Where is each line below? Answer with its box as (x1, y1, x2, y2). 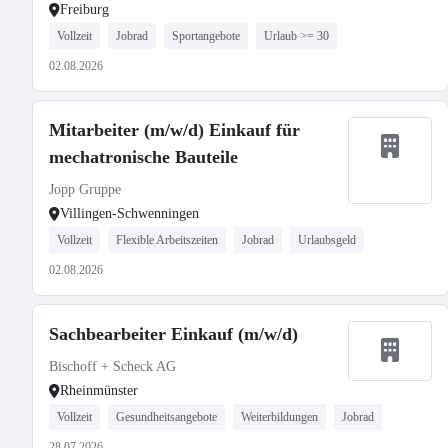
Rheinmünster (60, 383, 138, 398)
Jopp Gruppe (49, 182, 121, 197)
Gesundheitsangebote (116, 410, 217, 424)
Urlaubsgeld (298, 233, 356, 247)
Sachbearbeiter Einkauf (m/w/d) (49, 324, 298, 344)
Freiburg (60, 2, 109, 17)
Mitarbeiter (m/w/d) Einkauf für (49, 120, 300, 140)
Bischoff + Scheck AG (49, 359, 176, 374)
